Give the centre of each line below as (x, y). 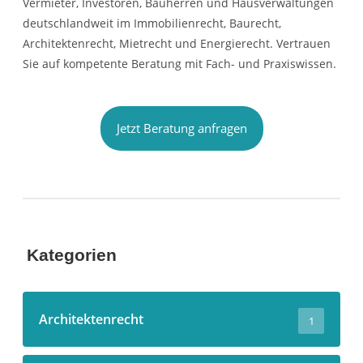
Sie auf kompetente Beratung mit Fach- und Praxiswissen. (179, 64)
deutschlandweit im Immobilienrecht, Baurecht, (152, 23)
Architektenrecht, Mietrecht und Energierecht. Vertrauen (177, 44)
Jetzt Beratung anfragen (181, 128)
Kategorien (72, 255)
